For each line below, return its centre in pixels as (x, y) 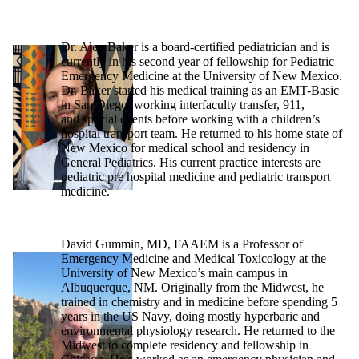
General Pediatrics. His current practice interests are (191, 163)
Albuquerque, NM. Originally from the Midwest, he (192, 288)
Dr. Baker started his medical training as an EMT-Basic (200, 91)
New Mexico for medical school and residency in (185, 148)
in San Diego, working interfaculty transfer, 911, (183, 105)
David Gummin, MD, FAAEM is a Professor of (182, 244)
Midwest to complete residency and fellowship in (185, 345)
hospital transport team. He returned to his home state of (202, 134)
